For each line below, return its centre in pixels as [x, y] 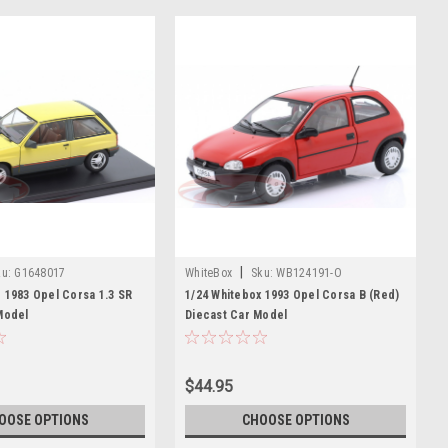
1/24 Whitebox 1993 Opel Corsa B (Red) [292, 294]
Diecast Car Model [236, 314]
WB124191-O [309, 272]
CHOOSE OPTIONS [295, 419]
